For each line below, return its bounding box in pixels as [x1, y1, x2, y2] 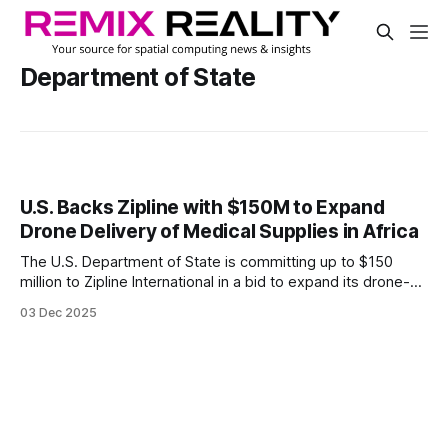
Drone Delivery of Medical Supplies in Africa [20, 220, 419, 244]
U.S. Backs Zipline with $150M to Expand [20, 196, 385, 220]
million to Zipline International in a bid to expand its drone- [20, 273, 410, 292]
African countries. [20, 313, 137, 332]
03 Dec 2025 [20, 305, 97, 321]
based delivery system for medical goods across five [20, 293, 383, 312]
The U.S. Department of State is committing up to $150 [20, 253, 393, 272]
